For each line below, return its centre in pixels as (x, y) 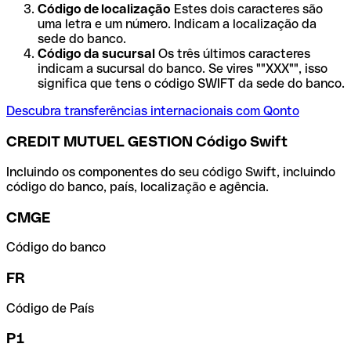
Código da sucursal (96, 54)
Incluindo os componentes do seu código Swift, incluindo (171, 172)
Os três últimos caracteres (233, 54)
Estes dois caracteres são (247, 9)
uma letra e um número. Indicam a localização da (177, 24)
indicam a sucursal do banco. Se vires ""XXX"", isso (183, 69)
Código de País (50, 308)
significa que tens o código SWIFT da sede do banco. (191, 84)
